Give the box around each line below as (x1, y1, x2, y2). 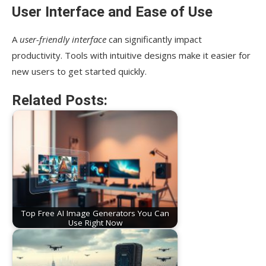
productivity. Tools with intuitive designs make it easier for (12, 49, 251, 62)
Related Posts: (12, 92, 107, 109)
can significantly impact (106, 33, 202, 46)
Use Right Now (68, 217, 122, 228)
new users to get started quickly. (12, 65, 147, 78)
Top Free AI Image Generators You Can (21, 207, 169, 218)
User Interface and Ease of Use (12, 4, 213, 21)
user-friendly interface (20, 33, 106, 46)
